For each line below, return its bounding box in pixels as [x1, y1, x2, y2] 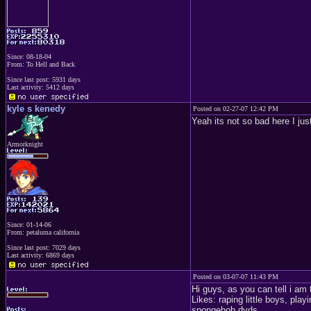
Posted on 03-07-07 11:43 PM [193, 273, 278, 280]
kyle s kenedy [7, 103, 65, 114]
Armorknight [7, 140, 43, 148]
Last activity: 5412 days [7, 83, 74, 91]
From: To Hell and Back [7, 60, 75, 68]
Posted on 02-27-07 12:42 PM [193, 105, 278, 112]
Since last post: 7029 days [7, 243, 81, 251]
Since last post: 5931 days [7, 76, 81, 83]
